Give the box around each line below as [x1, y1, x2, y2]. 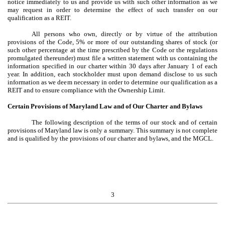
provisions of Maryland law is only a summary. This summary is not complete [8, 126, 217, 134]
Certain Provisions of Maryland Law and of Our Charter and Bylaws [8, 102, 202, 110]
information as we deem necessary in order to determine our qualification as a [8, 78, 217, 86]
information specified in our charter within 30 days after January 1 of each [8, 62, 217, 70]
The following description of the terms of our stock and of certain [32, 118, 217, 126]
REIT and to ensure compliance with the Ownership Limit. [8, 86, 165, 94]
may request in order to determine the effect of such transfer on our [8, 6, 217, 14]
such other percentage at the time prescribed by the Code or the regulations [8, 46, 217, 54]
